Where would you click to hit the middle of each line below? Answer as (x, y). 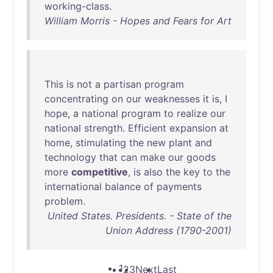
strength (103, 128)
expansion (193, 128)
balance (123, 186)
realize (192, 113)
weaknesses (172, 99)
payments (179, 186)
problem (64, 201)
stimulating (101, 143)
